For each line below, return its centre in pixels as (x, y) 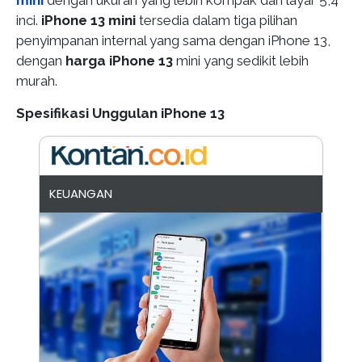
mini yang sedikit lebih (241, 61)
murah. (37, 81)
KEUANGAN (80, 194)
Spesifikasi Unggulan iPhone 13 (120, 113)
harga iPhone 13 (119, 61)
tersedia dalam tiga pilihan (217, 20)
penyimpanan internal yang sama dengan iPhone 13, (173, 40)
